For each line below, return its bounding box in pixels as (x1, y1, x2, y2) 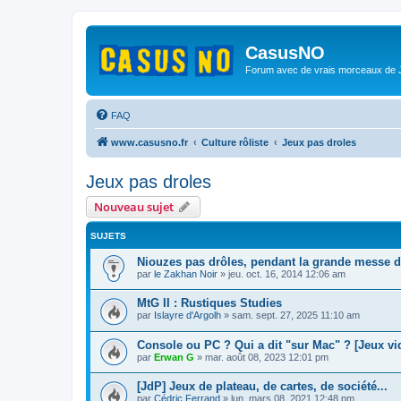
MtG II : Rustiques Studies (137, 296, 282, 311)
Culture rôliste (201, 136, 269, 148)
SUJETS (90, 230, 126, 241)
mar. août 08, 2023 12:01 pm (205, 351, 328, 363)
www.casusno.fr (111, 136, 188, 148)
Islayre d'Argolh (154, 310, 221, 321)
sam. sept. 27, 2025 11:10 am (232, 310, 360, 321)
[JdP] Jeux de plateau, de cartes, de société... (137, 380, 388, 394)
